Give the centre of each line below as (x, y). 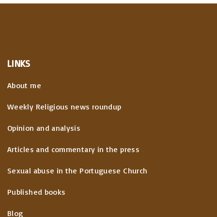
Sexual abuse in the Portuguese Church (77, 170)
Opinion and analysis (44, 128)
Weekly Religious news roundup (64, 106)
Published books (37, 192)
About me (24, 85)
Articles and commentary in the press (73, 149)
